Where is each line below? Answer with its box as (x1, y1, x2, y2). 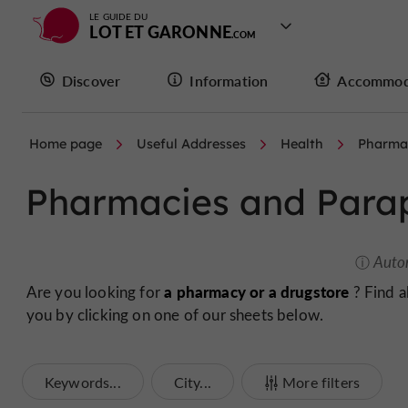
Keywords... (45, 372, 121, 392)
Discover (62, 70, 121, 90)
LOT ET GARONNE (89, 20, 231, 43)
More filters (282, 372, 360, 392)
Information (189, 70, 269, 90)
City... (173, 372, 211, 392)
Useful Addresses (137, 136, 246, 152)
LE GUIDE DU (89, 10, 148, 23)
